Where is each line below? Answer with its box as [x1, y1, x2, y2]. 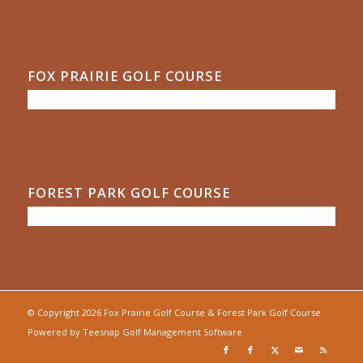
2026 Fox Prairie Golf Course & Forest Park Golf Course [81, 305, 321, 318]
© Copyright [27, 305, 82, 318]
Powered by [27, 325, 83, 338]
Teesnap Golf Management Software [82, 325, 242, 338]
